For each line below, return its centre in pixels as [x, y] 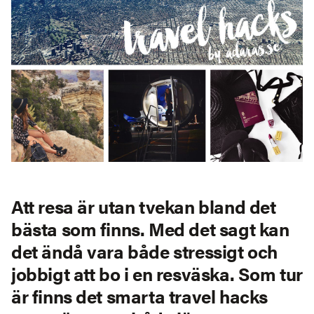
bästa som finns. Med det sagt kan [150, 229]
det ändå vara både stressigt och [144, 252]
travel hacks [218, 296]
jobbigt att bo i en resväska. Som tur [157, 274]
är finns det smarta [90, 296]
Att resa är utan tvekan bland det [144, 207]
